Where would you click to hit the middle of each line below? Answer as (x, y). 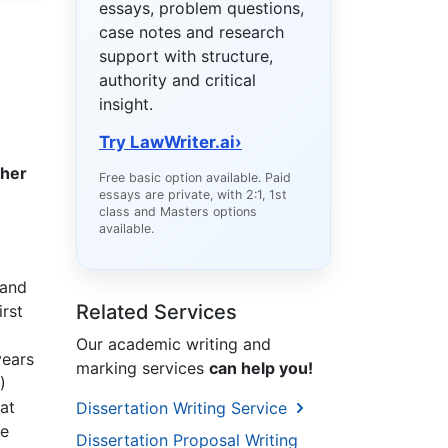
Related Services (156, 312)
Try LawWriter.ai (167, 142)
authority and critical (177, 80)
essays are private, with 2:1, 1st (193, 195)
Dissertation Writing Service (184, 408)
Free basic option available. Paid (195, 178)
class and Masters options (178, 212)
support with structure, (186, 56)
